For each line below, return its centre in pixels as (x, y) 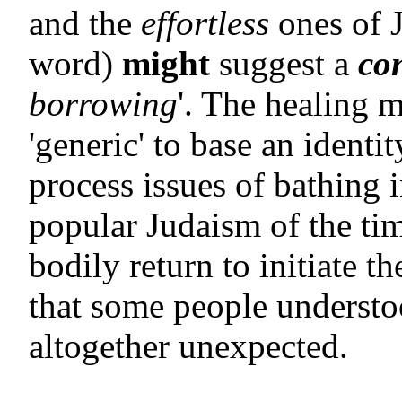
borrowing (103, 104)
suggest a (284, 64)
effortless (205, 23)
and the (85, 23)
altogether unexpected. (188, 346)
